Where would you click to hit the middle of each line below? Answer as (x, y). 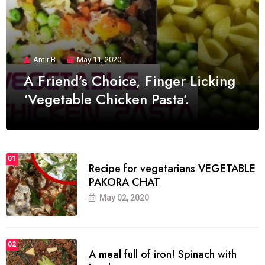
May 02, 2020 (124, 198)
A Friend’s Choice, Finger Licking (130, 80)
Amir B (44, 59)
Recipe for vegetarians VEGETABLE (172, 169)
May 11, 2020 (99, 59)
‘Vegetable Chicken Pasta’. (106, 99)
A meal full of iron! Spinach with (163, 255)
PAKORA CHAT (125, 182)
